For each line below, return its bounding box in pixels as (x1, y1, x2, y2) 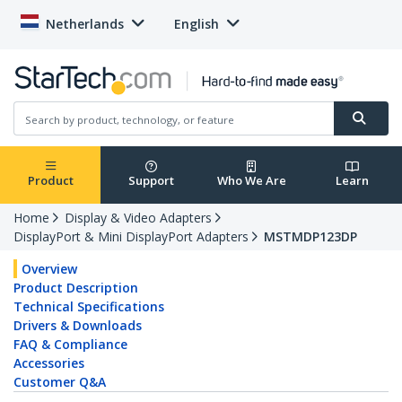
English (174, 15, 219, 32)
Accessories (13, 354, 84, 372)
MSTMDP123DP (264, 228, 357, 246)
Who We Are (216, 172, 286, 189)
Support (127, 172, 174, 189)
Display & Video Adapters (65, 209, 212, 227)
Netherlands (46, 15, 124, 32)
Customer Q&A (13, 373, 106, 391)
